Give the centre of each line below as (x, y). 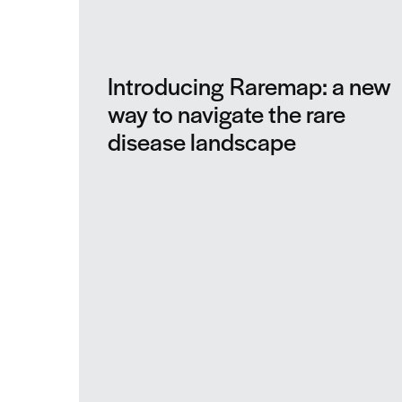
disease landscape (205, 140)
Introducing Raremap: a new (249, 85)
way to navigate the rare (227, 113)
